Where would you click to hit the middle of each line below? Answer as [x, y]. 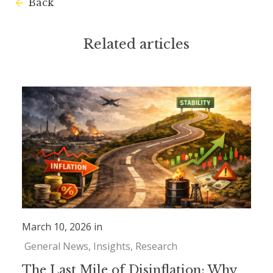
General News [56, 246]
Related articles [136, 44]
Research [156, 246]
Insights [112, 246]
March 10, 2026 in [62, 227]
